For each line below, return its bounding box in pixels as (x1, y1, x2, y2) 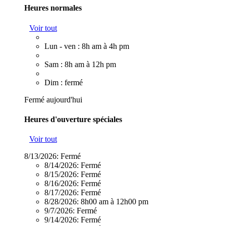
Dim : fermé (44, 78, 83, 87)
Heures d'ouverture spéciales (24, 115, 122, 124)
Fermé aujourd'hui (24, 95, 82, 104)
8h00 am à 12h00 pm (81, 197, 148, 206)
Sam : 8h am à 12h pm (44, 60, 116, 69)
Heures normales (24, 4, 82, 13)
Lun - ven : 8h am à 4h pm (44, 41, 129, 50)
